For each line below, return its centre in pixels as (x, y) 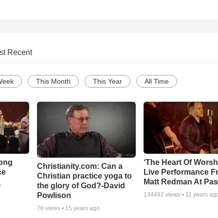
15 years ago (82, 208)
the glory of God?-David (81, 185)
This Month (53, 82)
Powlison (54, 195)
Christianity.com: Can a (80, 166)
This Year (108, 82)
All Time (157, 82)
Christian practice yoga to (84, 176)
